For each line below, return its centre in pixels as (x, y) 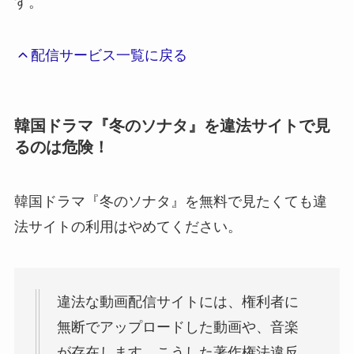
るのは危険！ (61, 147)
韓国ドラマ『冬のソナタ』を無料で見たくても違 (170, 201)
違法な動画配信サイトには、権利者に (177, 301)
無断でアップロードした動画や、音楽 (177, 327)
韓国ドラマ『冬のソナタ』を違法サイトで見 (172, 125)
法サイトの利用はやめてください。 (128, 226)
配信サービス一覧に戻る (109, 56)
